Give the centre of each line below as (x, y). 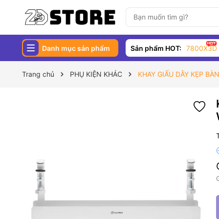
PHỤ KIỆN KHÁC (96, 74)
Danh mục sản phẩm (76, 48)
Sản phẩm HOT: (156, 48)
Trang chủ (38, 74)
